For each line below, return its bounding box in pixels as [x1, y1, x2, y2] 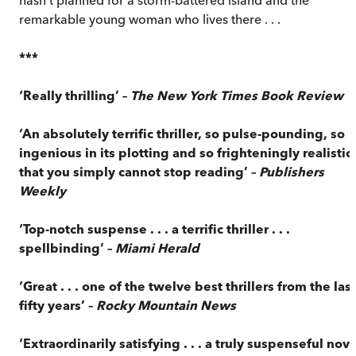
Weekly [19, 182, 66, 199]
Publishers [259, 163, 324, 180]
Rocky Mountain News [96, 296, 236, 313]
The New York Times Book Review [130, 87, 343, 103]
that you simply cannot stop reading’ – [19, 163, 259, 180]
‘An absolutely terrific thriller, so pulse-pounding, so [19, 125, 345, 141]
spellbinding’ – [19, 239, 115, 256]
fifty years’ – [19, 296, 96, 313]
